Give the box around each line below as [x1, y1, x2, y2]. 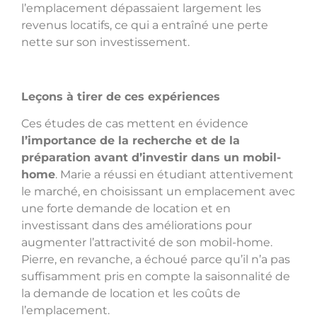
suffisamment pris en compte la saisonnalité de [21, 269, 290, 283]
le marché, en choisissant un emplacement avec [21, 184, 295, 198]
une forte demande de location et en [21, 201, 231, 215]
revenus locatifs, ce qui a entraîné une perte [21, 18, 268, 32]
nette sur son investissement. [21, 35, 190, 49]
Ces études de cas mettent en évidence [21, 116, 248, 130]
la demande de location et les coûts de [21, 286, 241, 300]
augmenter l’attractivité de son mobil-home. [21, 235, 272, 249]
